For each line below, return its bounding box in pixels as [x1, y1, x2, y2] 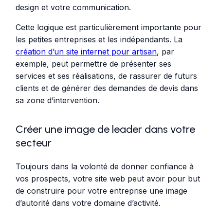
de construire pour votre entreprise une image [16, 185, 187, 196]
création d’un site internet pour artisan [16, 46, 157, 56]
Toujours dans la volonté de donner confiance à [16, 161, 194, 171]
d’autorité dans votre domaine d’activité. [16, 198, 161, 208]
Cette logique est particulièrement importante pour [16, 22, 201, 32]
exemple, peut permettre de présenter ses [16, 58, 171, 69]
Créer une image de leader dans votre [16, 122, 195, 136]
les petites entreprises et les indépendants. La [16, 34, 182, 44]
